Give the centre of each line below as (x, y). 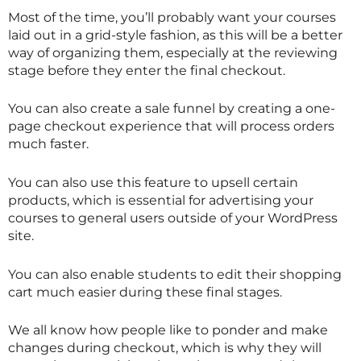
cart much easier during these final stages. (145, 292)
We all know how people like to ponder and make (168, 330)
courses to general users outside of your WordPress (173, 218)
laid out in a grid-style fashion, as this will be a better (175, 35)
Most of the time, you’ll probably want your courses (172, 17)
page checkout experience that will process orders (171, 127)
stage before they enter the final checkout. (147, 70)
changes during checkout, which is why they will (165, 348)
